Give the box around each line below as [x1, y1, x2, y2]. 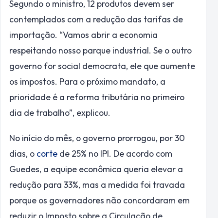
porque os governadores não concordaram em [9, 195, 190, 206]
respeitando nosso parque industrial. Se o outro [9, 45, 192, 56]
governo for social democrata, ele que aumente [9, 60, 195, 72]
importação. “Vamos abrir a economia [9, 29, 158, 41]
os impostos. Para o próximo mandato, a [9, 76, 165, 88]
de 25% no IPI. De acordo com [57, 148, 172, 160]
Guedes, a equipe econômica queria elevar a [9, 163, 183, 175]
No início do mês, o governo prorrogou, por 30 [9, 132, 185, 144]
